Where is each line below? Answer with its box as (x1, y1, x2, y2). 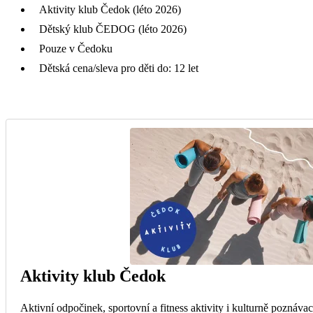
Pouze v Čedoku (39, 42, 112, 54)
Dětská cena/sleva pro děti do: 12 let (39, 61, 198, 74)
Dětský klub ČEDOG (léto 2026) (39, 22, 187, 35)
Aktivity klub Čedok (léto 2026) (39, 3, 181, 15)
